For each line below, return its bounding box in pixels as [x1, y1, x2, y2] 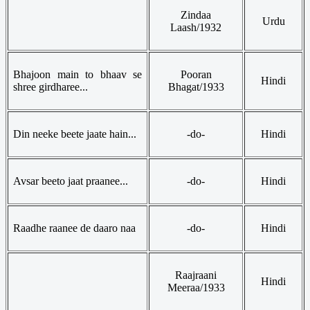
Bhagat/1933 [167, 80, 224, 93]
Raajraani [175, 268, 217, 281]
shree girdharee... [13, 80, 88, 93]
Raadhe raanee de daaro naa [13, 221, 136, 234]
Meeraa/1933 [167, 281, 225, 293]
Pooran [180, 68, 212, 80]
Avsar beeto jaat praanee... [13, 174, 128, 187]
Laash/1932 [170, 21, 221, 33]
